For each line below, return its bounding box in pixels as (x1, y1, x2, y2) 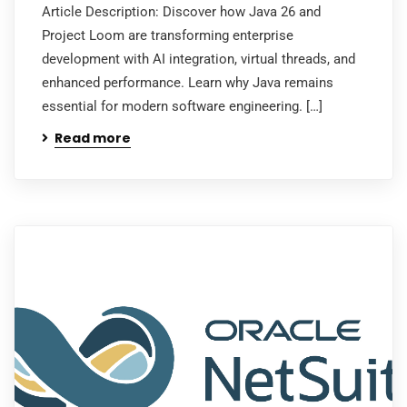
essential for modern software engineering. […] (42, 97, 323, 114)
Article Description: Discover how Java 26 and (42, 3, 321, 20)
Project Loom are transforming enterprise (42, 26, 293, 44)
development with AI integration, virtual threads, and (42, 50, 355, 67)
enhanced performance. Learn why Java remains (42, 74, 333, 91)
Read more (55, 128, 131, 147)
